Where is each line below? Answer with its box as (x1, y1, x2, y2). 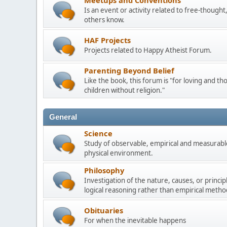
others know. (84, 15, 125, 24)
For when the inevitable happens (84, 216, 186, 225)
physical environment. (84, 148, 153, 158)
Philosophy (84, 165, 124, 175)
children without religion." (84, 86, 165, 95)
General (49, 113, 77, 121)
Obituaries (84, 205, 123, 215)
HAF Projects (84, 35, 131, 45)
